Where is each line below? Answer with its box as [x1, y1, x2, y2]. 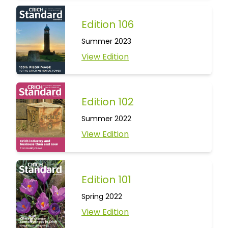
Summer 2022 [81, 113, 131, 124]
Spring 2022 [81, 191, 122, 202]
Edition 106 [81, 17, 134, 32]
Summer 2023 [81, 36, 131, 46]
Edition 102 [81, 94, 134, 109]
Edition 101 [81, 172, 131, 187]
